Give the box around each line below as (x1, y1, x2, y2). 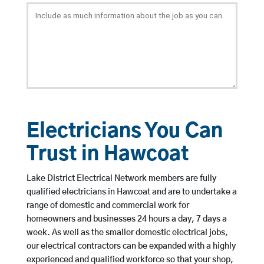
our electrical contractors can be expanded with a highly (26, 242, 236, 251)
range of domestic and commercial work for (26, 202, 189, 210)
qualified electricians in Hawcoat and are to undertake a (26, 188, 237, 197)
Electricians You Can (26, 122, 223, 142)
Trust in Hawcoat (26, 145, 189, 165)
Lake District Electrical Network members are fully (26, 174, 216, 183)
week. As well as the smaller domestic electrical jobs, (26, 229, 228, 237)
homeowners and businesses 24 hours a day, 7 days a (26, 215, 227, 224)
